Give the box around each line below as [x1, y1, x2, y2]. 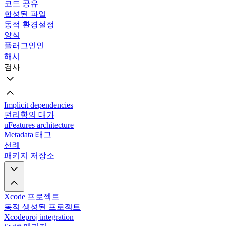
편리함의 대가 [4, 110, 54, 119]
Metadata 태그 [4, 130, 51, 139]
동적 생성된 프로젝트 [4, 203, 81, 211]
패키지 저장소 [4, 151, 54, 160]
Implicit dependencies [4, 101, 73, 109]
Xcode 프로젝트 [4, 192, 60, 201]
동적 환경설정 [4, 20, 54, 29]
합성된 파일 [4, 10, 46, 18]
